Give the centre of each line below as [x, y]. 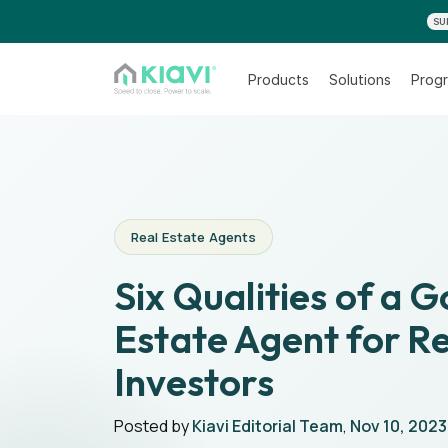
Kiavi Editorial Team [267, 426]
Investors [194, 382]
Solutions [360, 79]
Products [279, 79]
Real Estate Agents [194, 237]
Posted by [153, 426]
